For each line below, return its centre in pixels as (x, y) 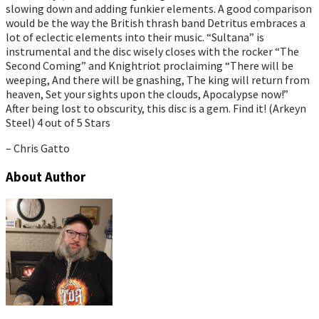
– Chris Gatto (38, 148)
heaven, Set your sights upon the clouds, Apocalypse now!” (147, 94)
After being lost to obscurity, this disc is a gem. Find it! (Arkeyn (156, 108)
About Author (46, 177)
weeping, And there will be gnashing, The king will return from (158, 79)
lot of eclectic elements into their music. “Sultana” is (135, 37)
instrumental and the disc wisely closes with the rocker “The (152, 51)
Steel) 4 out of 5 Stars (58, 122)
